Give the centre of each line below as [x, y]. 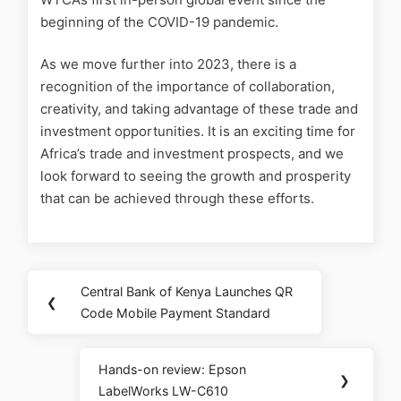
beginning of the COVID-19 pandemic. [159, 21]
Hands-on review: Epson [173, 369]
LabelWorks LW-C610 [164, 390]
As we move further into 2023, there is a [168, 64]
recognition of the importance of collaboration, [188, 87]
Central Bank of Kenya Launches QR [187, 291]
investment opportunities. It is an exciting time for [198, 132]
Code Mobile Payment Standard [176, 312]
